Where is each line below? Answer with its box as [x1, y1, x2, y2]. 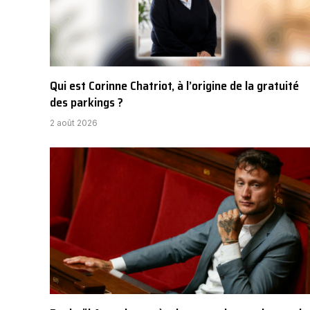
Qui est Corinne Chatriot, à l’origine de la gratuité [50, 76, 299, 96]
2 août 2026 [50, 118, 98, 129]
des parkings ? [50, 93, 123, 113]
